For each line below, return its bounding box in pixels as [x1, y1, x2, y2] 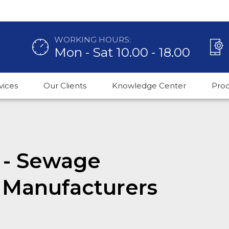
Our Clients [43, 81, 86, 90]
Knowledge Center [112, 81, 186, 90]
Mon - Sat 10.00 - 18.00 [54, 44, 190, 60]
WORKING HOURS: [54, 34, 131, 44]
